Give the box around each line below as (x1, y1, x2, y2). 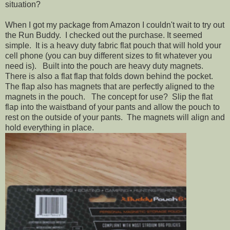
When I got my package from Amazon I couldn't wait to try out (5, 20, 224, 29)
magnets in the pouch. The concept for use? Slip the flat (5, 92, 213, 101)
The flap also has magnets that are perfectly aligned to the (5, 82, 215, 91)
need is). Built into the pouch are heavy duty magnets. (5, 61, 203, 70)
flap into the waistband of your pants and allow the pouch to (5, 102, 220, 111)
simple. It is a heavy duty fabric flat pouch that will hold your (5, 41, 221, 50)
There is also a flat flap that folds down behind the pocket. (5, 71, 215, 81)
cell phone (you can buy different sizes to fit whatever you (5, 51, 212, 60)
